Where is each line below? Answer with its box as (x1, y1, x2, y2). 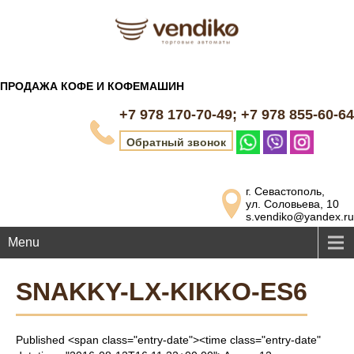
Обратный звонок (126, 136, 226, 149)
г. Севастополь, (246, 185, 325, 198)
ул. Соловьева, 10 (246, 198, 339, 210)
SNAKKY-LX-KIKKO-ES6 (16, 277, 307, 306)
